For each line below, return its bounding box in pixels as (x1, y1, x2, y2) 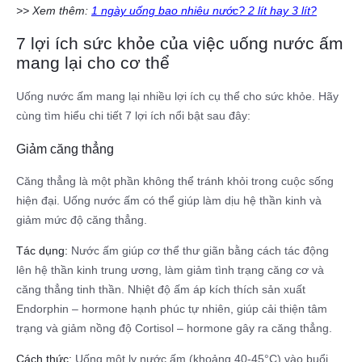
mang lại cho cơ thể (16, 53, 170, 73)
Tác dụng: (16, 244, 68, 258)
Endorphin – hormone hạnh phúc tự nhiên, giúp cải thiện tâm (16, 302, 327, 316)
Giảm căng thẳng (16, 141, 114, 156)
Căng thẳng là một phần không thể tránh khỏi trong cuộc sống (16, 175, 334, 188)
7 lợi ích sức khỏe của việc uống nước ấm (16, 34, 343, 53)
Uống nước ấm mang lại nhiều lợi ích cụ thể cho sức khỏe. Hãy (16, 90, 339, 103)
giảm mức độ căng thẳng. (16, 213, 147, 227)
